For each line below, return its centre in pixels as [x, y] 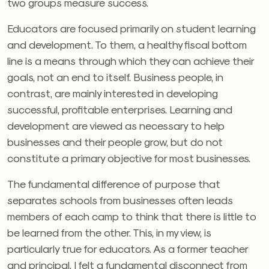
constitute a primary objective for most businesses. [129, 158]
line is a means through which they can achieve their [131, 60]
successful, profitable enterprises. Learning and [120, 109]
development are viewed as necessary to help [116, 125]
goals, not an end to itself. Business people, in [115, 77]
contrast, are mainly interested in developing [113, 93]
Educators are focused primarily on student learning [131, 28]
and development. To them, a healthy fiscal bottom [127, 44]
